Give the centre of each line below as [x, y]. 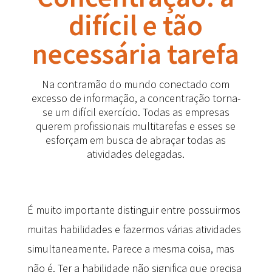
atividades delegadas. [136, 154]
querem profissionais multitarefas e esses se [136, 126]
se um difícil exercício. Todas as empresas [136, 112]
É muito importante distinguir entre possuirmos [134, 210]
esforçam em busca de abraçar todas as [136, 140]
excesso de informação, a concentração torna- [136, 98]
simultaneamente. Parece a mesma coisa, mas [131, 249]
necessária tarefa [136, 54]
